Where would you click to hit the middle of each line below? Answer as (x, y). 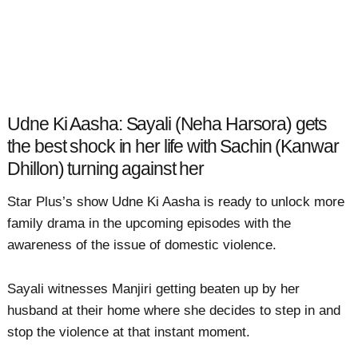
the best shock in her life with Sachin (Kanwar (173, 146)
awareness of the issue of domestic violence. (142, 245)
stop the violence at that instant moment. (129, 332)
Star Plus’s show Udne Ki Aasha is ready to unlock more (176, 202)
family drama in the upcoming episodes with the (149, 224)
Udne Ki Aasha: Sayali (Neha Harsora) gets (167, 124)
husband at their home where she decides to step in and (174, 311)
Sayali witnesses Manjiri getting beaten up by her (154, 289)
